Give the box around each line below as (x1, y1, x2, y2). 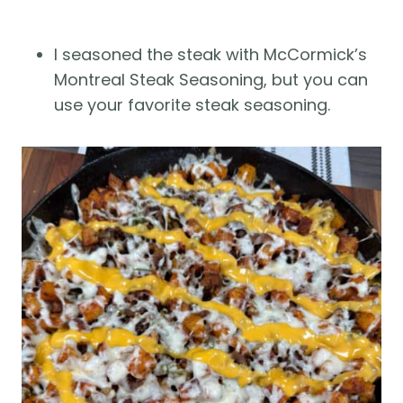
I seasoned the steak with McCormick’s (54, 43, 367, 67)
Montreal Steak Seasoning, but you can (54, 68, 368, 92)
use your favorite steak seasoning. (54, 94, 330, 117)
